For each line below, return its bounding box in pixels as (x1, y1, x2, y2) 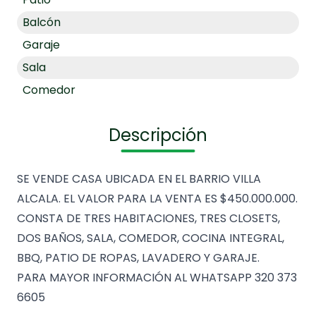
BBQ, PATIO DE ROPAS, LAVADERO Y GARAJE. (17, 249, 260, 266)
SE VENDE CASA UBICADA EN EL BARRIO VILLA (17, 170, 261, 187)
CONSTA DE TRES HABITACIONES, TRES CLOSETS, (17, 209, 280, 226)
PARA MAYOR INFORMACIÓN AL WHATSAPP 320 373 (17, 269, 297, 286)
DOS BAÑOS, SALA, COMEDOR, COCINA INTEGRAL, (17, 229, 284, 246)
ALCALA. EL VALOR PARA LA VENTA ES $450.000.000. (17, 190, 298, 207)
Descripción (109, 123, 207, 147)
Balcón (23, 13, 61, 30)
